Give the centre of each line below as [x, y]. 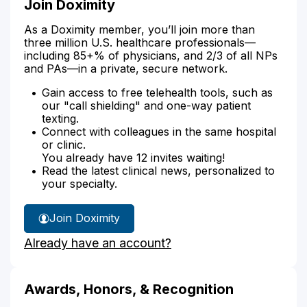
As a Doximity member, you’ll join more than [139, 29]
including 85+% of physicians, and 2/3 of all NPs [151, 55]
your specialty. [79, 183]
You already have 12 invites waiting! [133, 157]
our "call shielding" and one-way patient [146, 105]
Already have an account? [98, 243]
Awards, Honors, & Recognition [129, 289]
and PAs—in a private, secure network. [126, 68]
